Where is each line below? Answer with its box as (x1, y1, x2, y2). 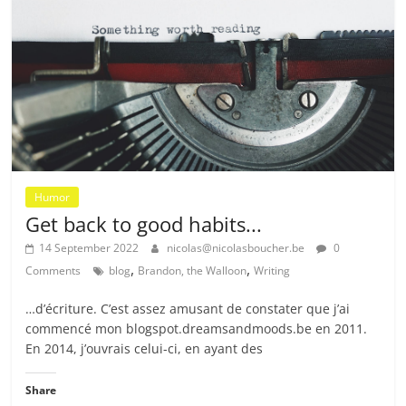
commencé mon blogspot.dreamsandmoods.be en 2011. (25, 319, 368, 337)
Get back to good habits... (25, 209, 263, 237)
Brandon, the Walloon (138, 262, 247, 278)
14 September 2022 (39, 239, 140, 256)
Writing (254, 262, 291, 278)
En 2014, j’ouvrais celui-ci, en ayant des (25, 339, 264, 357)
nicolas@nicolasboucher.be (167, 239, 305, 256)
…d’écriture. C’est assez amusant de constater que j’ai (25, 299, 351, 317)
